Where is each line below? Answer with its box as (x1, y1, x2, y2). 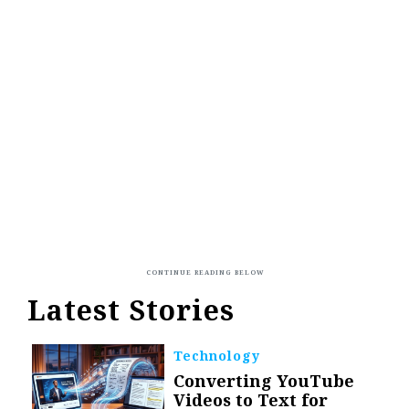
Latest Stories (27, 290, 235, 329)
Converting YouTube (173, 369, 355, 392)
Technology (173, 346, 261, 364)
